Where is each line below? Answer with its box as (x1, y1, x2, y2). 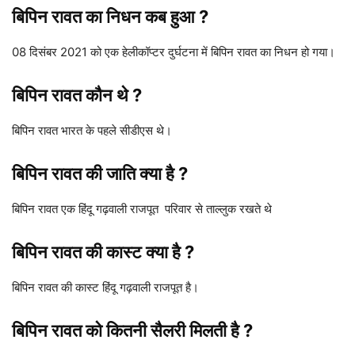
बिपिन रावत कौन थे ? (12, 85, 142, 106)
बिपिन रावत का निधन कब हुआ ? (12, 6, 208, 28)
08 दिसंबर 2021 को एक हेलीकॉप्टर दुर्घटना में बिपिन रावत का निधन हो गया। (12, 44, 335, 60)
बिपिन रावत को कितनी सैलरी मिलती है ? (12, 320, 253, 342)
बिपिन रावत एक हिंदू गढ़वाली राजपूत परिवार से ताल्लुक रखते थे (12, 201, 272, 217)
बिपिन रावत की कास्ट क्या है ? (12, 242, 194, 263)
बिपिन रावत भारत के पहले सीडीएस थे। (12, 123, 172, 139)
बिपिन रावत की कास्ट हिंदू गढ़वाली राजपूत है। (12, 280, 199, 296)
